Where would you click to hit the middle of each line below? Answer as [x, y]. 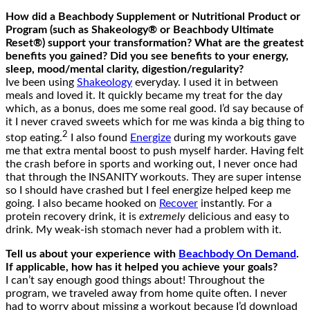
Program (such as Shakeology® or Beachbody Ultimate [140, 30]
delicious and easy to [237, 217]
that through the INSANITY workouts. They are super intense [153, 177]
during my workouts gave [234, 138]
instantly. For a [235, 204]
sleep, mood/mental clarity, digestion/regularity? [125, 70]
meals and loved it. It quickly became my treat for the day [144, 96]
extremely [162, 217]
